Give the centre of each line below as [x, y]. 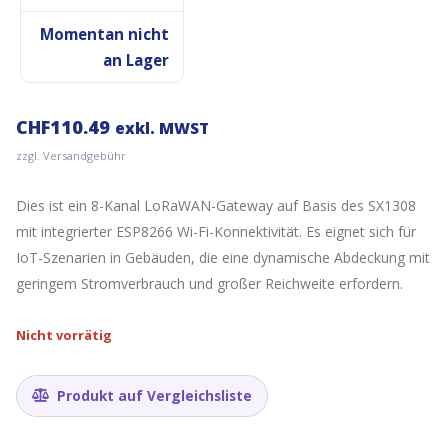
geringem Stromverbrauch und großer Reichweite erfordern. [209, 283]
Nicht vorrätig [64, 334]
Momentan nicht [104, 34]
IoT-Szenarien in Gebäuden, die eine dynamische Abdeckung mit [223, 257]
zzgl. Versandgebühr [71, 155]
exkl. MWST [162, 128]
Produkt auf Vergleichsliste [152, 395]
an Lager [136, 60]
